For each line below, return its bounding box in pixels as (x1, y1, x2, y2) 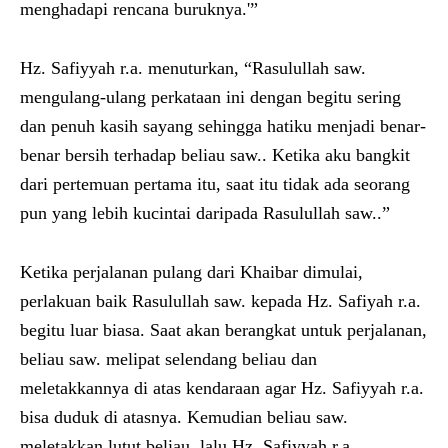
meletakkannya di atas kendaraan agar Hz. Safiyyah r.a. (20, 377, 424, 398)
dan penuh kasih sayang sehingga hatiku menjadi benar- (20, 115, 426, 136)
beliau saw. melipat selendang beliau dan (20, 348, 317, 369)
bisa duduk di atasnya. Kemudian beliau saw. (20, 406, 348, 427)
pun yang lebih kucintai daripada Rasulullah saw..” (20, 202, 390, 223)
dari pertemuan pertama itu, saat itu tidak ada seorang (20, 173, 410, 194)
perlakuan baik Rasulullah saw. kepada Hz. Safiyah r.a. (20, 290, 421, 311)
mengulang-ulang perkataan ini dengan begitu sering (20, 86, 401, 107)
